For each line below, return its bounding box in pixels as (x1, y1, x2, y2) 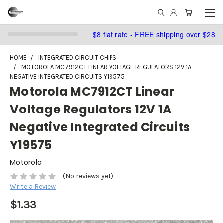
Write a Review (10, 182, 56, 191)
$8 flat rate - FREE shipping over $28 (92, 29, 215, 39)
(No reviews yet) (62, 172, 113, 181)
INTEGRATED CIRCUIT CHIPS (38, 54, 116, 61)
